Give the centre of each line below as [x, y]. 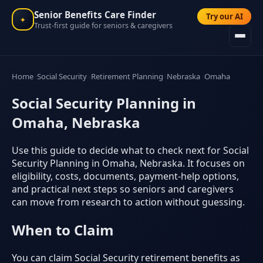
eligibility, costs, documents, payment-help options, [125, 176]
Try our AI [224, 17]
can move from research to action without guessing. [128, 202]
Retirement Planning [127, 76]
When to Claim [63, 230]
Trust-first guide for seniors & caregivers [103, 25]
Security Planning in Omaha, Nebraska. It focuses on [128, 163]
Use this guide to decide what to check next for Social [130, 150]
